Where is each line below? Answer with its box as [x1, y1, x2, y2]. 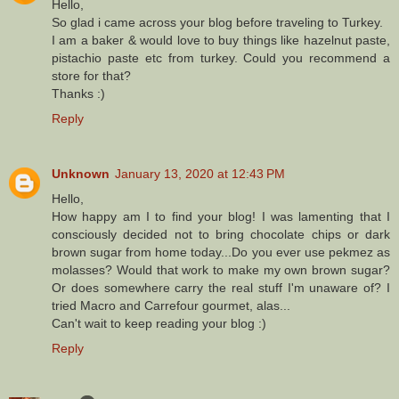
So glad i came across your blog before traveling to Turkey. [52, 15, 383, 30]
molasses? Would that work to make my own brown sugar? [52, 263, 390, 278]
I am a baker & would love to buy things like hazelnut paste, [52, 33, 390, 48]
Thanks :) [52, 86, 105, 102]
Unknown [52, 167, 110, 182]
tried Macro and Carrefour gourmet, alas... [52, 298, 290, 313]
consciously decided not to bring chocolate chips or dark [52, 227, 390, 242]
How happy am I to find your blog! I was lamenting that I [52, 209, 390, 224]
